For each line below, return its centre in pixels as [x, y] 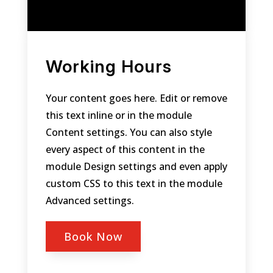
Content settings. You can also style [129, 132]
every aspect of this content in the [125, 149]
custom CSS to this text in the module [134, 183]
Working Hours [108, 66]
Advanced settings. [90, 200]
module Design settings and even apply [136, 166]
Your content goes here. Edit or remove [136, 98]
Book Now [93, 236]
